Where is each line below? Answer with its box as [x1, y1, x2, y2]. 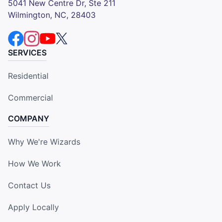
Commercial [8, 93, 53, 103]
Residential [8, 71, 49, 81]
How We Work [8, 159, 61, 169]
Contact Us [8, 180, 51, 191]
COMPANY [8, 113, 49, 124]
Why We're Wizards [8, 137, 80, 147]
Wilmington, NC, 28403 [8, 10, 96, 20]
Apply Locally [8, 202, 59, 213]
